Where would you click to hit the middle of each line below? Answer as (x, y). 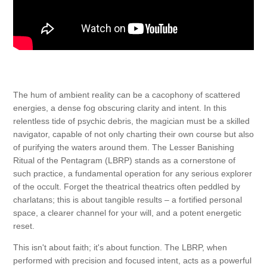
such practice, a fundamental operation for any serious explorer (133, 174)
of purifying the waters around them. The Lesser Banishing (124, 148)
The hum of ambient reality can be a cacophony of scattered (127, 95)
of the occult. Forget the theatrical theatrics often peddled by (127, 187)
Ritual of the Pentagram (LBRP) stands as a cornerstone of (124, 161)
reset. (24, 226)
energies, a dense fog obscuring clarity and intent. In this (120, 108)
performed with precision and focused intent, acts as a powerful (132, 261)
